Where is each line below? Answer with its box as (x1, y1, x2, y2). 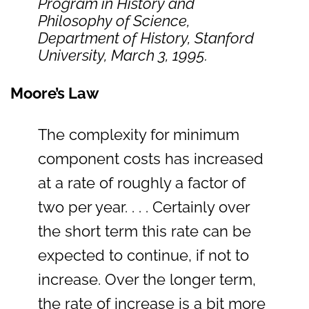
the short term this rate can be (38, 222, 251, 241)
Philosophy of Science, (38, 12, 190, 30)
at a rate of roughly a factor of (38, 174, 246, 192)
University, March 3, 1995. (38, 46, 208, 65)
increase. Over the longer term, (38, 270, 256, 289)
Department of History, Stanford (38, 29, 254, 48)
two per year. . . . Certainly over (38, 198, 250, 217)
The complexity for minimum (38, 126, 239, 144)
